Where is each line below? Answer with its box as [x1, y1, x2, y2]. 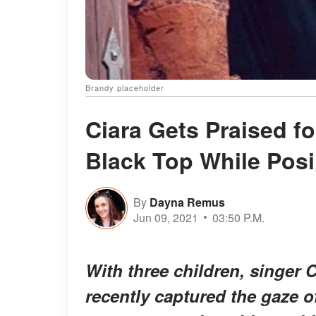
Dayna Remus [150, 193, 225, 210]
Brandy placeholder [85, 82, 164, 94]
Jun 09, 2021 [133, 209, 198, 226]
